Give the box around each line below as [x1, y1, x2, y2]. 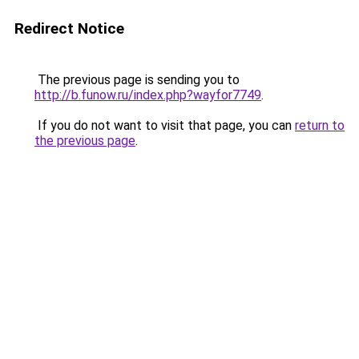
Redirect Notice [14, 19, 124, 38]
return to [295, 118, 345, 133]
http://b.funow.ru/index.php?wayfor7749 [34, 87, 261, 103]
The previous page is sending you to [34, 72, 240, 87]
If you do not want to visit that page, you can [34, 118, 295, 133]
